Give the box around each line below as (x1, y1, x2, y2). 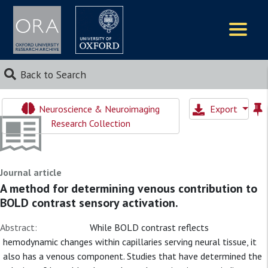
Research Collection (50, 117, 130, 129)
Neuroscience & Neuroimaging (36, 103, 160, 115)
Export (210, 103, 240, 115)
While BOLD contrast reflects (90, 221, 209, 233)
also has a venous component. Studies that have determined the (3, 250, 262, 262)
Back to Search (20, 68, 86, 81)
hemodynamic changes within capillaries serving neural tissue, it (3, 236, 257, 248)
